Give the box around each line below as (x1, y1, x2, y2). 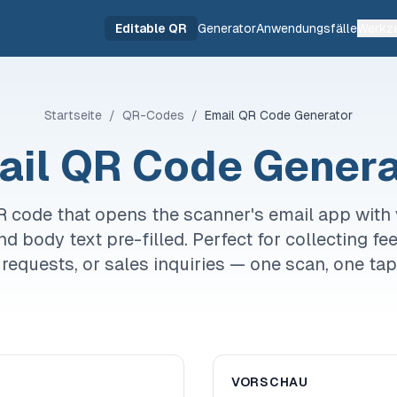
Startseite (44, 108, 102, 122)
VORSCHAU (231, 375, 308, 389)
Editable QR (115, 21, 187, 35)
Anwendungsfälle (256, 21, 357, 35)
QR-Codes (122, 108, 184, 122)
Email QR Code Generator (205, 108, 353, 122)
